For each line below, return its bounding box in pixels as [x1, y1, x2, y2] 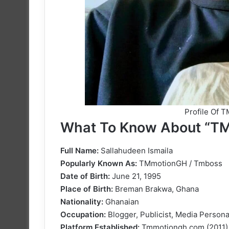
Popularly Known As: [60, 158, 137, 168]
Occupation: [60, 209, 106, 219]
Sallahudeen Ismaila [99, 145, 173, 155]
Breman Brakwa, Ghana [113, 184, 199, 194]
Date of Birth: [60, 171, 110, 181]
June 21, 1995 [110, 171, 161, 181]
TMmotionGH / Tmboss [137, 158, 222, 168]
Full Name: [60, 145, 99, 155]
